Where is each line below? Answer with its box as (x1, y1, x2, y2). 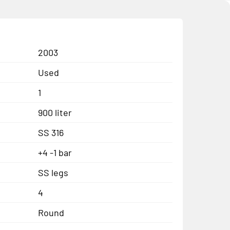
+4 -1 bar (37, 146, 72, 158)
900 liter (37, 106, 72, 118)
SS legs (37, 166, 68, 178)
